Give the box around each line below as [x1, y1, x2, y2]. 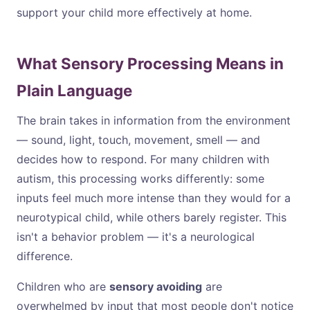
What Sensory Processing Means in [17, 53, 284, 73]
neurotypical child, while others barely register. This [17, 210, 286, 225]
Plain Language [17, 80, 132, 100]
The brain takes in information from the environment [17, 113, 291, 128]
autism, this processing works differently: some [17, 172, 264, 186]
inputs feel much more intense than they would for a [17, 191, 291, 206]
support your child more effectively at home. [17, 5, 252, 19]
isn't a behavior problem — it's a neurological [17, 230, 255, 244]
